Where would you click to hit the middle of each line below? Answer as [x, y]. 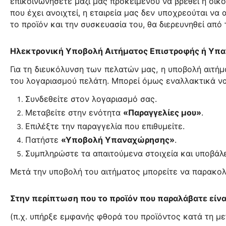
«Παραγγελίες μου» [162, 112]
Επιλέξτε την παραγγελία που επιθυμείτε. [105, 126]
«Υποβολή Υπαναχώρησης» [118, 140]
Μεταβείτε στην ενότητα [74, 112]
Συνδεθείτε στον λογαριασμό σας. [91, 99]
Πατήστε [43, 140]
